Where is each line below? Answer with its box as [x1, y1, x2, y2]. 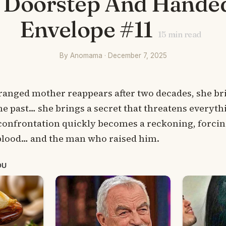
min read [166, 29, 201, 39]
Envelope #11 [20, 15, 153, 43]
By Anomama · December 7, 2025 [59, 51, 167, 60]
